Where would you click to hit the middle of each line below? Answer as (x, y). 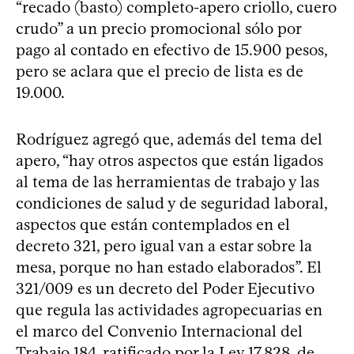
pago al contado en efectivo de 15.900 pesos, (171, 49)
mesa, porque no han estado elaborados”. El (169, 267)
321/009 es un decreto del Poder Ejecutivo (165, 288)
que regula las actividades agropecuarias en (169, 309)
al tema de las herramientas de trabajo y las (168, 181)
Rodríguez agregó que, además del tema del (169, 139)
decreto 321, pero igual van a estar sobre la (164, 245)
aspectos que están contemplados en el (153, 224)
